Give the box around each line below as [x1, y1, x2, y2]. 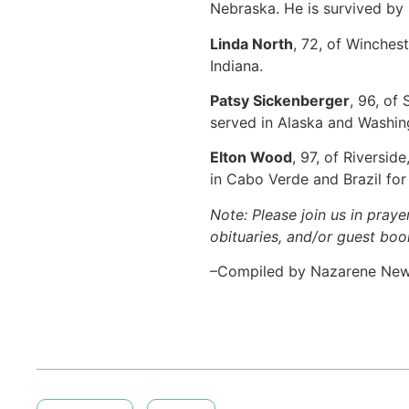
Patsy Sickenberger [209, 90, 350, 110]
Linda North [209, 34, 293, 53]
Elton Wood [209, 148, 292, 167]
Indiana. [209, 56, 267, 75]
